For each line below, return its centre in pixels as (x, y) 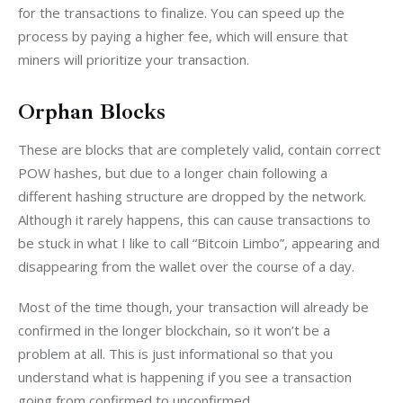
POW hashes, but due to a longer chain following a (175, 172)
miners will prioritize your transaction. (134, 59)
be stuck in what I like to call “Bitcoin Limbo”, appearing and (201, 242)
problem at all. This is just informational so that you (177, 354)
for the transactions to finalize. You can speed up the (183, 12)
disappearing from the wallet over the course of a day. (186, 266)
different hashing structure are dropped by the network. (194, 196)
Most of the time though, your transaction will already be (195, 307)
